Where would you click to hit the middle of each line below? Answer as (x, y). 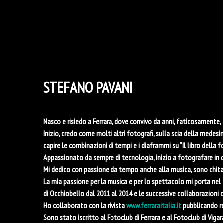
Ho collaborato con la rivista (85, 205)
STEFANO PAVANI (88, 87)
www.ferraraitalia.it (154, 205)
